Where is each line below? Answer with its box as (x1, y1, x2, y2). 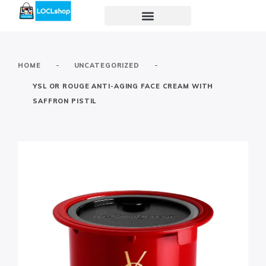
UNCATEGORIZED (74, 61, 140, 69)
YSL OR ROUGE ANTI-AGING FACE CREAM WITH (33, 82, 214, 90)
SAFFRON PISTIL (33, 97, 97, 105)
